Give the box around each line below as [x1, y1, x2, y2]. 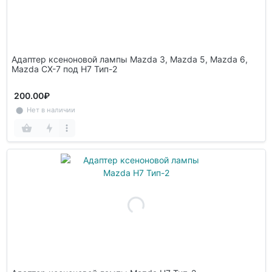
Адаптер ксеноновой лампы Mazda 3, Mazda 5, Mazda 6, [11, 54, 248, 65]
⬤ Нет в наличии [13, 105, 75, 114]
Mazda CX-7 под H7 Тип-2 [11, 64, 117, 75]
